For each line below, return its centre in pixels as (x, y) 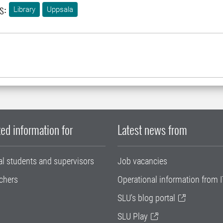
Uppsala (60, 10)
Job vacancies (142, 161)
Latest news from (152, 130)
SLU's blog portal (146, 198)
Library (24, 10)
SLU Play (133, 217)
